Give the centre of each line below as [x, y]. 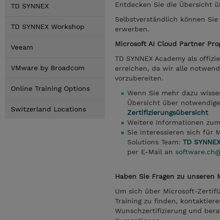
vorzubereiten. [139, 78]
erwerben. [132, 29]
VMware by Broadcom [48, 68]
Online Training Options [50, 88]
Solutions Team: [155, 142]
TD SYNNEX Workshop [48, 27]
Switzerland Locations [48, 109]
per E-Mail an [151, 152]
